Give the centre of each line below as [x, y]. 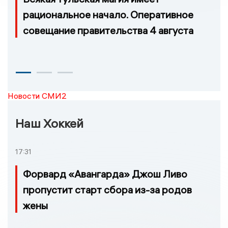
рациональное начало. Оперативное [108, 14]
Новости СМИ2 [37, 95]
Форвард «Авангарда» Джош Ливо [105, 174]
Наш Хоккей [49, 123]
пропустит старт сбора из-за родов [107, 190]
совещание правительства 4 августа [108, 30]
